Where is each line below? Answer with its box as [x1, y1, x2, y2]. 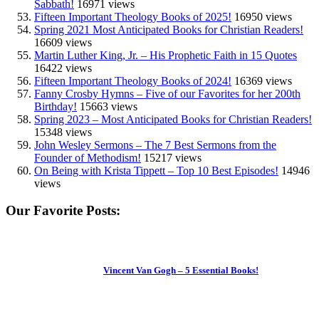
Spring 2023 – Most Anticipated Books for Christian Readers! [34, 113, 312, 125]
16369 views [234, 74, 292, 87]
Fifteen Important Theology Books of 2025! [34, 10, 231, 23]
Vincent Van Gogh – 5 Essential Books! [103, 264, 258, 276]
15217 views [144, 151, 202, 164]
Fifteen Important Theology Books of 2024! [34, 74, 231, 87]
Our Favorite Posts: [6, 203, 120, 219]
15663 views [80, 100, 137, 113]
